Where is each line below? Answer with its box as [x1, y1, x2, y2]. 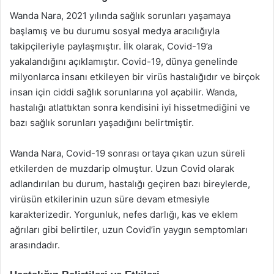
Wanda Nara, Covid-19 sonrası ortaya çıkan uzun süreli [10, 147, 245, 159]
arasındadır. [10, 239, 60, 251]
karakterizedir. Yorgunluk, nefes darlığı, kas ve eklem [10, 209, 238, 220]
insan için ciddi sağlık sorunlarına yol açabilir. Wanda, [10, 86, 237, 98]
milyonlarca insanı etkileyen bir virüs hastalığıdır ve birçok [10, 71, 260, 83]
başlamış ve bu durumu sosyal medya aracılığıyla [10, 25, 220, 37]
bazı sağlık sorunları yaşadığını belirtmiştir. [10, 117, 194, 128]
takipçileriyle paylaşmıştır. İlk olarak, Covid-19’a [10, 40, 212, 52]
